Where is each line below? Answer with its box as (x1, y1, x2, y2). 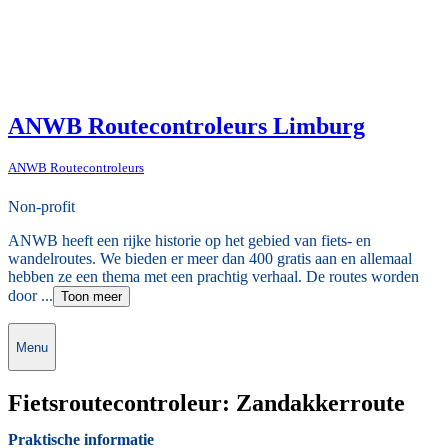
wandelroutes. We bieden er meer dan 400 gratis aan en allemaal (8, 250, 412, 268)
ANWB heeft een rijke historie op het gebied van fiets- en (8, 232, 371, 250)
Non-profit (8, 198, 75, 216)
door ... (8, 287, 53, 305)
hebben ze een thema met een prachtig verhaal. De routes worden (8, 268, 419, 286)
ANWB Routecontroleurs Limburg (8, 112, 365, 139)
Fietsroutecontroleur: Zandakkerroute (8, 389, 405, 416)
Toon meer (61, 289, 122, 305)
